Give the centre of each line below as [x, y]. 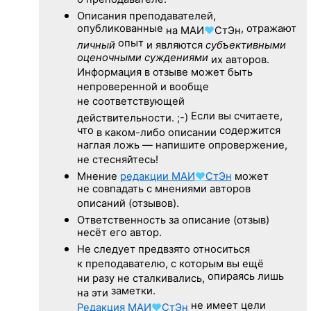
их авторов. [238, 59]
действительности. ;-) [132, 118]
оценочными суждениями [142, 58]
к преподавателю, [122, 263]
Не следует [106, 249]
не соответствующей [131, 102]
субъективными [245, 45]
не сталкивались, [161, 278]
